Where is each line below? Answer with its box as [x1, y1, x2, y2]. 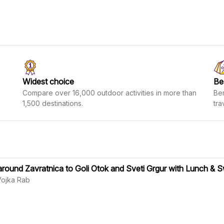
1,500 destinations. [22, 99, 83, 107]
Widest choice [22, 76, 74, 86]
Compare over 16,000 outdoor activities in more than [22, 88, 197, 97]
